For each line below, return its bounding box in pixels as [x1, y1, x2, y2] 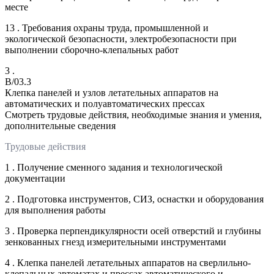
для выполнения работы [5, 204, 106, 215]
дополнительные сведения [5, 120, 116, 131]
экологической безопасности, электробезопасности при [5, 33, 237, 44]
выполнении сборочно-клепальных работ [5, 44, 179, 55]
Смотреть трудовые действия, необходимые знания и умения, [5, 109, 262, 120]
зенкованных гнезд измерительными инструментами [5, 236, 226, 247]
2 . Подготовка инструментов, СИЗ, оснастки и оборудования [5, 193, 264, 204]
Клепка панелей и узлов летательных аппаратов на [5, 87, 218, 98]
